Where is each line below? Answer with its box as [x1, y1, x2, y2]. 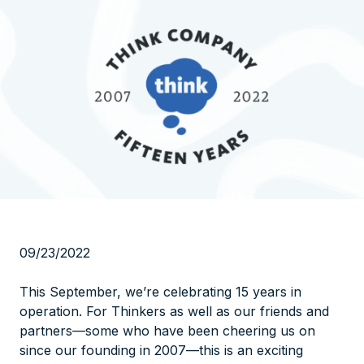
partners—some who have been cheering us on [19, 322, 315, 339]
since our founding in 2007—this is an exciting [19, 341, 303, 358]
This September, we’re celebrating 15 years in [19, 283, 301, 300]
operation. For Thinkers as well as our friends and [19, 302, 329, 319]
